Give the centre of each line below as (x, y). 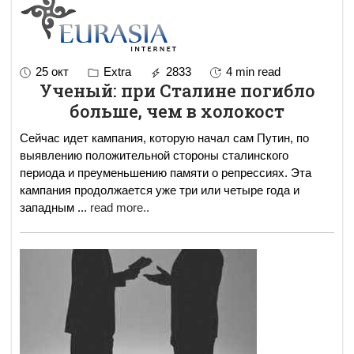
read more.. (120, 207)
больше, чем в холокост (177, 111)
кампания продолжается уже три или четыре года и (160, 190)
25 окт (52, 71)
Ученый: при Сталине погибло (177, 90)
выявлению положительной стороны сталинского (154, 155)
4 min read (253, 71)
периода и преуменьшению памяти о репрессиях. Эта (166, 172)
